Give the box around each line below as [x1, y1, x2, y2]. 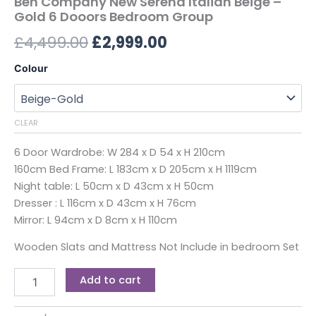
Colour [14, 62, 48, 75]
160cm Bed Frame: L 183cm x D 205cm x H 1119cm [14, 162, 257, 176]
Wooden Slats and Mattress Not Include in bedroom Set [14, 240, 299, 255]
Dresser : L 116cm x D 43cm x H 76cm [14, 195, 196, 210]
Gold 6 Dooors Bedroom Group [14, 7, 213, 25]
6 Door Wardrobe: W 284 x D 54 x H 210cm [14, 145, 225, 159]
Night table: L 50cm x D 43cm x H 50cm [14, 178, 214, 193]
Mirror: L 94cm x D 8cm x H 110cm [14, 212, 177, 227]
